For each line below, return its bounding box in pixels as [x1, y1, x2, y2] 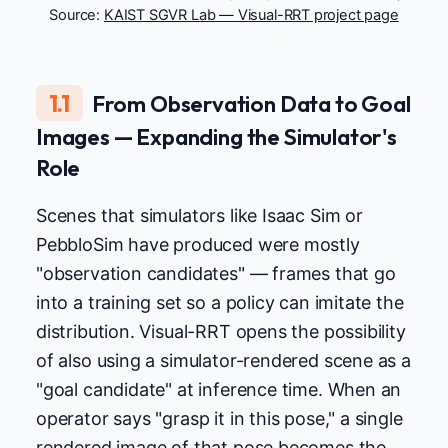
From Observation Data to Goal [91, 88, 411, 118]
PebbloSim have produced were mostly [36, 234, 360, 256]
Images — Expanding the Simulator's [36, 122, 397, 152]
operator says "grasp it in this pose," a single [36, 408, 403, 430]
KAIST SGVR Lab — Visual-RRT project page [103, 6, 399, 25]
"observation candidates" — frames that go [36, 263, 396, 285]
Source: [49, 6, 104, 25]
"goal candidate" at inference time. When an [36, 379, 402, 401]
